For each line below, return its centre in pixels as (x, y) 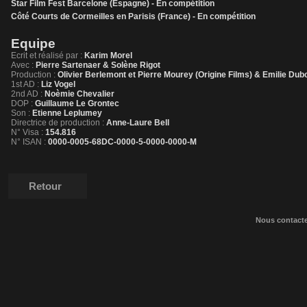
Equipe (33, 44)
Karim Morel (107, 56)
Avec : (22, 65)
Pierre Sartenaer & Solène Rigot (97, 65)
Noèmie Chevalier (78, 94)
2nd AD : (27, 94)
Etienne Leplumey (66, 113)
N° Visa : (27, 132)
